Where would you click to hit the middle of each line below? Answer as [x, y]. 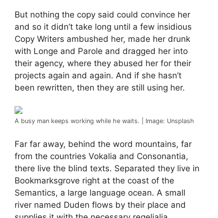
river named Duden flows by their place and [100, 205]
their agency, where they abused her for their [103, 63]
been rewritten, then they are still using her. [100, 87]
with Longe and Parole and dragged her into [101, 51]
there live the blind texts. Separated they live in [107, 168]
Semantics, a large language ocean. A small [100, 192]
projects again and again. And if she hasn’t [98, 75]
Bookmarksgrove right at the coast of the [94, 180]
